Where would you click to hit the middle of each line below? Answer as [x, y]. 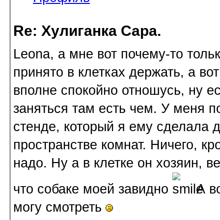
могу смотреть [59, 207]
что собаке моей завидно [93, 189]
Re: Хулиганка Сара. [87, 31]
